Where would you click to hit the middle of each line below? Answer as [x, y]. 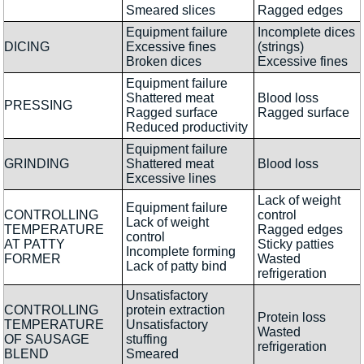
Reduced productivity [187, 127]
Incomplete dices [306, 32]
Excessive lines [171, 178]
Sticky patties [296, 244]
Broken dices [164, 61]
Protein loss [292, 317]
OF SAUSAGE [47, 339]
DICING [27, 47]
